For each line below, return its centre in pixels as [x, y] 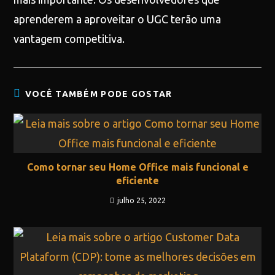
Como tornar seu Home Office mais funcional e [137, 167]
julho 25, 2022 [141, 200]
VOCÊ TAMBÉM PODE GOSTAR [99, 94]
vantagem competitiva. [69, 39]
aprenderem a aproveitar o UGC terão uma [118, 19]
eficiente [137, 180]
